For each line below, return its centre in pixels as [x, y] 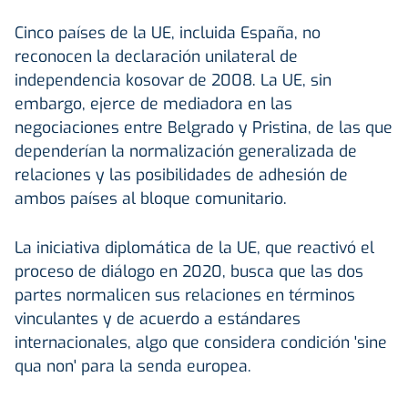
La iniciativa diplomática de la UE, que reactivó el [194, 247]
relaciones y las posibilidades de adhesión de [181, 174]
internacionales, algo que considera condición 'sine [201, 342]
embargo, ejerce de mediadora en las [153, 103]
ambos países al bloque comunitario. [151, 198]
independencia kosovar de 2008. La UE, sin [173, 80]
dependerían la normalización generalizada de [186, 151]
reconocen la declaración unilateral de [156, 56]
